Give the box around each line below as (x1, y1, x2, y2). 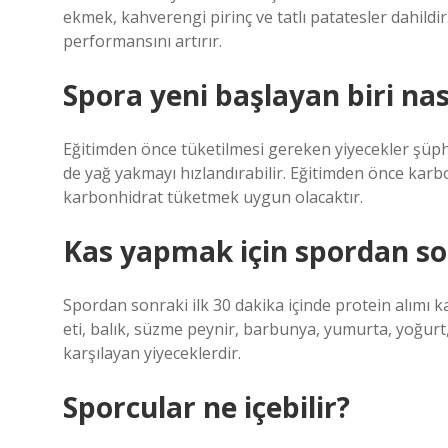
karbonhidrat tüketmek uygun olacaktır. (63, 186, 363, 208)
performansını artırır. (63, 30, 222, 52)
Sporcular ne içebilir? (63, 388, 350, 426)
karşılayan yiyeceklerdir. (63, 342, 241, 364)
